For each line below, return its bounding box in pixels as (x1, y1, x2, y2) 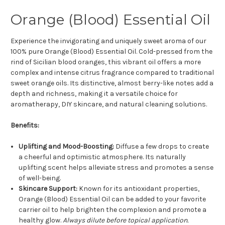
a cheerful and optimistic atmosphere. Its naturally (19, 153, 186, 162)
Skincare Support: (19, 184, 78, 193)
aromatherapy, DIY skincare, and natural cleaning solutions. (11, 100, 207, 109)
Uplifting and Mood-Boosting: (19, 142, 115, 151)
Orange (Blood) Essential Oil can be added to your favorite (19, 195, 206, 204)
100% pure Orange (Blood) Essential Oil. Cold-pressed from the (11, 47, 212, 56)
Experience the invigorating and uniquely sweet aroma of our (11, 37, 206, 46)
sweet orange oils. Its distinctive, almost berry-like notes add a (11, 79, 213, 88)
